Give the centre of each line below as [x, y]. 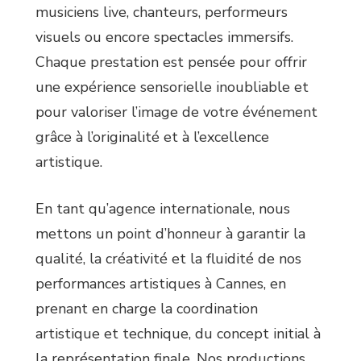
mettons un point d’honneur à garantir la [170, 234]
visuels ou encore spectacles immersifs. [164, 37]
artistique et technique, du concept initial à [178, 334]
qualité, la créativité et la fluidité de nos [168, 259]
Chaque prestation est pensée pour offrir [171, 62]
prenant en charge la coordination [147, 309]
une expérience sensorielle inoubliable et [172, 87]
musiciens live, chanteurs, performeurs [162, 12]
